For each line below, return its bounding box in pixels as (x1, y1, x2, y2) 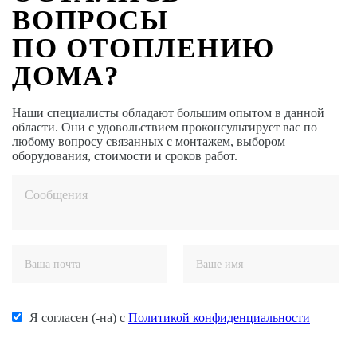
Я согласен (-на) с (29, 311, 128, 324)
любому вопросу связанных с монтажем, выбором (12, 135, 285, 148)
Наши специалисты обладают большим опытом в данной (12, 106, 324, 120)
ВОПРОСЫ (12, 5, 169, 36)
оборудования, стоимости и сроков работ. (12, 149, 237, 163)
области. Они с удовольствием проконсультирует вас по (12, 120, 317, 134)
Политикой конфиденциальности (128, 311, 310, 324)
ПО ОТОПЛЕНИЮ (12, 33, 275, 64)
